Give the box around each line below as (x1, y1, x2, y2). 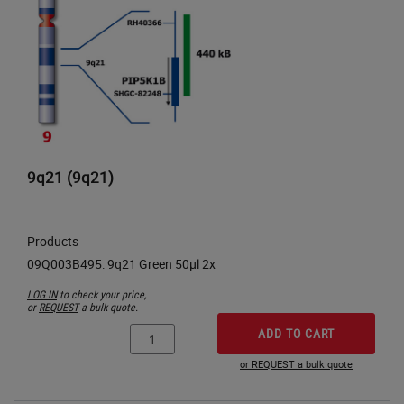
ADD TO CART (258, 325, 335, 343)
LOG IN (27, 287, 57, 302)
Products (27, 233, 78, 251)
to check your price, (57, 287, 146, 302)
